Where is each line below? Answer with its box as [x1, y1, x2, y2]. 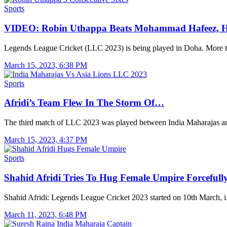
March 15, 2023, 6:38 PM [4, 60, 87, 69]
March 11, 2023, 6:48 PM [4, 210, 87, 219]
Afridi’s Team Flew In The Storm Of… [4, 97, 164, 108]
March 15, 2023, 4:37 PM [4, 135, 87, 144]
